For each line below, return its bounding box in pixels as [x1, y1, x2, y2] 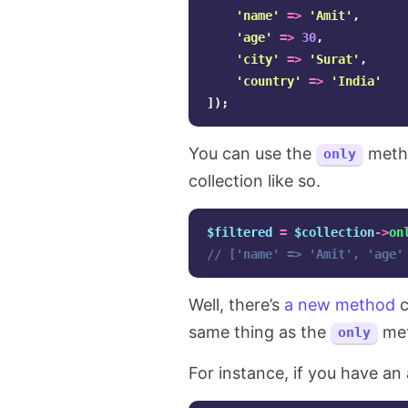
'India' [331, 74, 382, 88]
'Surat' [309, 52, 360, 66]
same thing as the [189, 322, 331, 342]
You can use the [189, 144, 316, 163]
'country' [236, 74, 301, 88]
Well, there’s [189, 295, 284, 314]
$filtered [207, 225, 272, 240]
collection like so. [189, 171, 321, 190]
